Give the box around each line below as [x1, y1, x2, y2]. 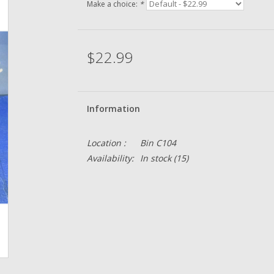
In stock [139, 152, 171, 164]
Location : [86, 137, 126, 149]
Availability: [86, 152, 134, 164]
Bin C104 [139, 137, 176, 149]
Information [86, 103, 140, 114]
